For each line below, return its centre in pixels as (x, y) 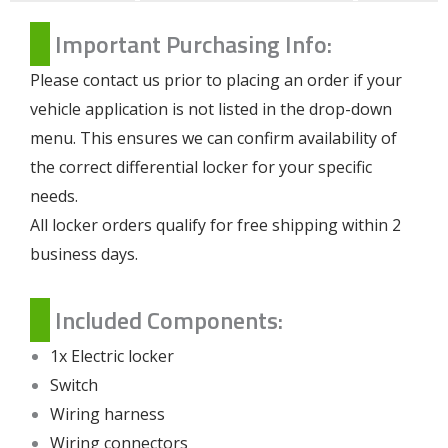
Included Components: (169, 319)
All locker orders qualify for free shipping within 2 (215, 224)
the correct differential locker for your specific (201, 166)
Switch (74, 384)
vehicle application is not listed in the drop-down (211, 108)
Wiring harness (107, 413)
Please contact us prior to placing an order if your (216, 79)
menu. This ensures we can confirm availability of (213, 137)
